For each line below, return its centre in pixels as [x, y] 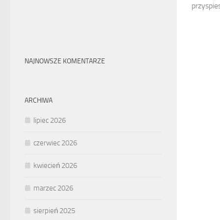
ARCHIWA [39, 100]
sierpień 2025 [54, 210]
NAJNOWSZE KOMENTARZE [65, 61]
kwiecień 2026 [55, 165]
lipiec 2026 [50, 120]
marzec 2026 [53, 188]
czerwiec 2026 [55, 143]
